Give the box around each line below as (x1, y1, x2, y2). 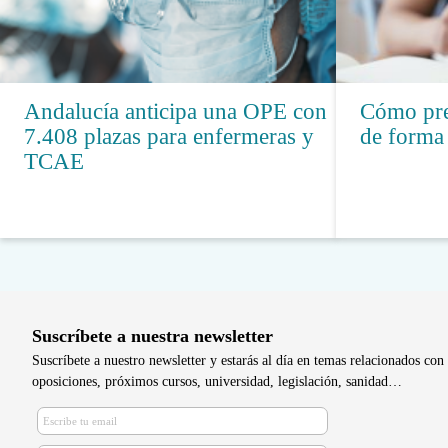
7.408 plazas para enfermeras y (24, 123, 314, 149)
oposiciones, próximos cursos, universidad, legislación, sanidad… (32, 372, 402, 389)
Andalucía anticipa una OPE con (24, 98, 327, 124)
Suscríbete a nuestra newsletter (32, 325, 273, 346)
